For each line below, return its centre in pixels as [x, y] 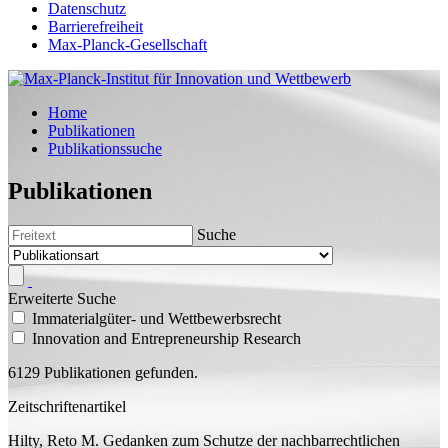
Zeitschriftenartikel [67, 406]
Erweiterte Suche [62, 298]
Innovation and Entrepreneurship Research [166, 338]
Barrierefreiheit [95, 26]
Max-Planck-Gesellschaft [127, 44]
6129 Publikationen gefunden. [103, 372]
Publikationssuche [105, 148]
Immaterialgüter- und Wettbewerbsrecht [156, 318]
